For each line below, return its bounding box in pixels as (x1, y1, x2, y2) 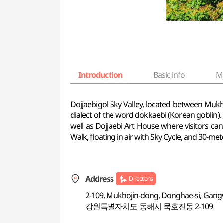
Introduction (78, 69, 122, 80)
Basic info (153, 69, 185, 80)
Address (85, 173, 114, 184)
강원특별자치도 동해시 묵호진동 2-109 (85, 201, 213, 212)
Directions (129, 174, 153, 183)
